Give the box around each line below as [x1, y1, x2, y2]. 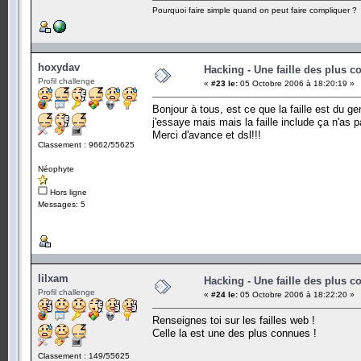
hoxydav [38, 60, 80, 73]
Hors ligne [48, 187, 87, 197]
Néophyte [38, 164, 74, 173]
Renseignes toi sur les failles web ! [152, 313, 315, 326]
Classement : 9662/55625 [38, 139, 135, 149]
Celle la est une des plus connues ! [152, 326, 317, 339]
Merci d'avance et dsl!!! [152, 128, 261, 141]
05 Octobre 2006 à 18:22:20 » [238, 289, 355, 299]
